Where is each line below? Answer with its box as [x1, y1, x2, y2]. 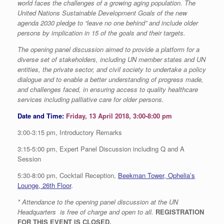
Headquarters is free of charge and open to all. [17, 207, 155, 217]
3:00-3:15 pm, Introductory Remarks [17, 127, 122, 137]
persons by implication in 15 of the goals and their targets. [17, 28, 185, 38]
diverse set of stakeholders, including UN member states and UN [17, 54, 205, 64]
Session [17, 154, 41, 164]
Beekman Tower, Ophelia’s [118, 170, 195, 180]
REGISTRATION [155, 207, 204, 217]
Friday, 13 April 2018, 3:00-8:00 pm [66, 111, 172, 121]
